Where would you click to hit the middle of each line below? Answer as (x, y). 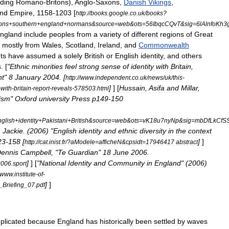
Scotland (79, 45)
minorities (47, 66)
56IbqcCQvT (163, 24)
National (53, 163)
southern (25, 24)
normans (79, 24)
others (192, 56)
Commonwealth (164, 45)
